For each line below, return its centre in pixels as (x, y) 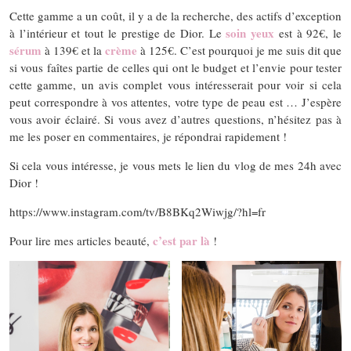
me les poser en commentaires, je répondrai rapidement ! (148, 137)
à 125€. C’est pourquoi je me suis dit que (239, 51)
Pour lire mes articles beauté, (81, 241)
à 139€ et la (73, 51)
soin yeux (250, 33)
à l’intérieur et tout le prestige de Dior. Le (118, 33)
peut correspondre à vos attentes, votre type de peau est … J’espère (175, 102)
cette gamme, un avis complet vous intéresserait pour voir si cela (175, 85)
